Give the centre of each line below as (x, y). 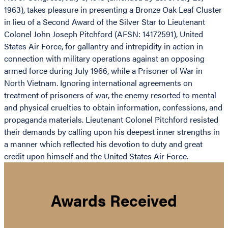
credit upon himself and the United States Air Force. (96, 156)
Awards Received (114, 200)
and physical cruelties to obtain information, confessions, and (113, 107)
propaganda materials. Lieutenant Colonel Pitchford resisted (111, 120)
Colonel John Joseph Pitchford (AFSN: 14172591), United (104, 34)
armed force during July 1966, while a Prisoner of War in (103, 71)
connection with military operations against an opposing (104, 59)
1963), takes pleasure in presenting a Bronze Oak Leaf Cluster (113, 10)
